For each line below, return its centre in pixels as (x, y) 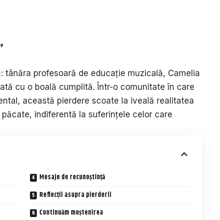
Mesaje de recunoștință (72, 178)
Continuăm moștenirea (71, 213)
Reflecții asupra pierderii (76, 195)
